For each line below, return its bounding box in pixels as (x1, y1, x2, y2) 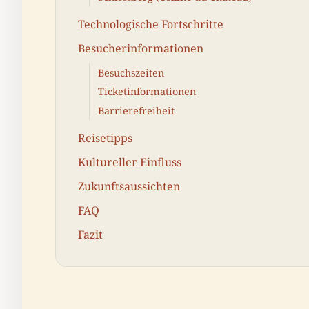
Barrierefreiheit (98, 103, 175, 117)
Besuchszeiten (98, 66, 164, 79)
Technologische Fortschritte (78, 17, 223, 32)
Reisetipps (78, 130, 132, 146)
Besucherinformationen (78, 41, 203, 57)
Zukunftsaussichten (78, 178, 180, 194)
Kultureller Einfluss (78, 154, 181, 170)
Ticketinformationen (98, 85, 196, 99)
